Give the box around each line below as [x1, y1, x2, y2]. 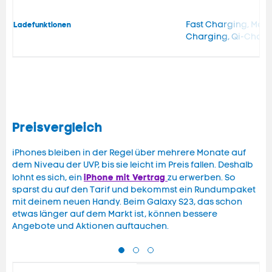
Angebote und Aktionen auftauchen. [12, 221, 169, 232]
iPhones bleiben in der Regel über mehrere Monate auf [12, 148, 246, 158]
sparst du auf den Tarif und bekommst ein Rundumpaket [12, 185, 256, 195]
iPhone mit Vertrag [84, 172, 168, 183]
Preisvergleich [12, 120, 103, 136]
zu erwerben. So [168, 172, 236, 183]
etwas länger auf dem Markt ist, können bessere [12, 209, 217, 220]
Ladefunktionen [13, 20, 71, 30]
